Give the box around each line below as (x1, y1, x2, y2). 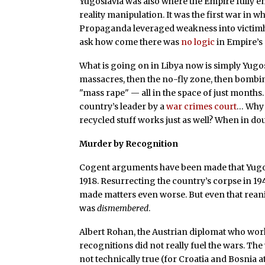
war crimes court (166, 101, 237, 112)
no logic (181, 37, 215, 48)
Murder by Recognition (79, 138, 179, 149)
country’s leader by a (79, 101, 167, 112)
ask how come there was (79, 37, 182, 48)
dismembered (97, 202, 149, 214)
